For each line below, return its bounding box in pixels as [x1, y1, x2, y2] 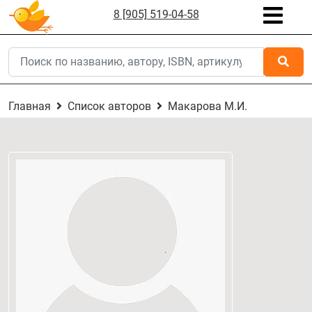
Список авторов [68, 100, 151, 113]
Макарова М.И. [168, 100, 247, 113]
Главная [8, 100, 51, 113]
